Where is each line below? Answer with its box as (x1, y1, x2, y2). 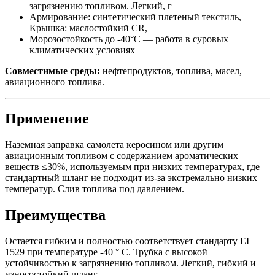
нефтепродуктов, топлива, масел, (100, 65, 242, 76)
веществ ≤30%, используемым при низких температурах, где (5, 161, 260, 172)
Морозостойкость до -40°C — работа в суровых (29, 33, 228, 44)
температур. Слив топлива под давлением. (5, 184, 184, 195)
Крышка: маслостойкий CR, (29, 22, 147, 33)
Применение (5, 110, 89, 127)
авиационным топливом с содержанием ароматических (5, 150, 238, 161)
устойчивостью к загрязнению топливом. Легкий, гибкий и (5, 258, 256, 269)
